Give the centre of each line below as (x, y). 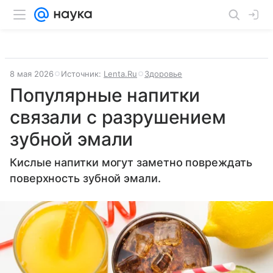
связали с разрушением (118, 117)
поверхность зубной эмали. (85, 178)
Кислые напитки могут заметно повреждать (131, 162)
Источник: (82, 74)
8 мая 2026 (32, 74)
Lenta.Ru (120, 74)
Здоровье (163, 74)
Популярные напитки (105, 95)
